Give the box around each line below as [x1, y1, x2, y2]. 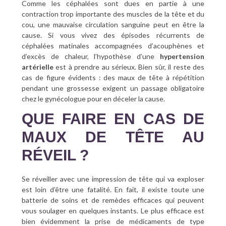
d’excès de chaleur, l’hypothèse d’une [21, 51, 155, 61]
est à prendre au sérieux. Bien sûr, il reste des [53, 62, 205, 71]
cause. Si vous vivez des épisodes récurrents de [21, 30, 205, 39]
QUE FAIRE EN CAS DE [21, 110, 205, 127]
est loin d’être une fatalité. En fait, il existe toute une [21, 185, 205, 194]
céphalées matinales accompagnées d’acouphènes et [21, 41, 205, 50]
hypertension [154, 51, 205, 61]
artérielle [21, 62, 53, 71]
